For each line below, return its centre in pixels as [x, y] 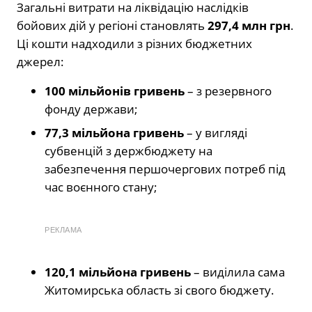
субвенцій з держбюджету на [128, 150]
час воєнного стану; [101, 187]
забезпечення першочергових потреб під [165, 169]
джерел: [40, 61]
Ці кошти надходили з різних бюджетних [134, 43]
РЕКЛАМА [63, 229]
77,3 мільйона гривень [114, 132]
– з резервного [228, 91]
